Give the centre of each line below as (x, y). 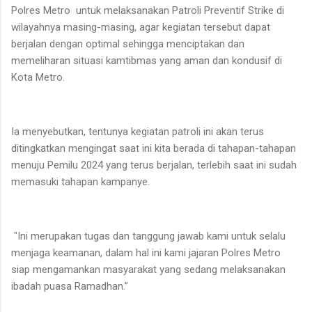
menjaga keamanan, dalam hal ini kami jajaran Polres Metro (146, 252)
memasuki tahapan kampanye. (80, 181)
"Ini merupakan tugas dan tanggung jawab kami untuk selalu (148, 236)
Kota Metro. (38, 77)
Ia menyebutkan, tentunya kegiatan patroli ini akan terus (138, 131)
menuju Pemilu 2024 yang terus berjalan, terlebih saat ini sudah (154, 165)
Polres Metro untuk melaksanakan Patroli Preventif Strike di (148, 10)
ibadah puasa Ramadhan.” (70, 286)
